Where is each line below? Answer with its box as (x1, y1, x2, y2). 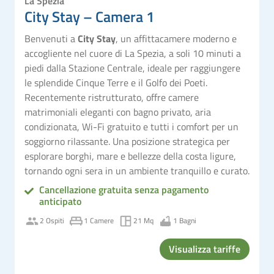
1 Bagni (173, 215, 196, 226)
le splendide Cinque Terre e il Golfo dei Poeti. (24, 75, 207, 90)
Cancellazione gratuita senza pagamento (39, 182, 209, 197)
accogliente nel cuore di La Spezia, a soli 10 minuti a (24, 45, 241, 61)
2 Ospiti (40, 215, 64, 226)
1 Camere (84, 215, 114, 226)
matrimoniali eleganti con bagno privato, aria (24, 104, 211, 119)
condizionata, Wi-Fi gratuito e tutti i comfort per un (24, 119, 239, 134)
